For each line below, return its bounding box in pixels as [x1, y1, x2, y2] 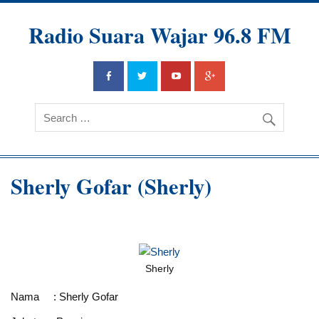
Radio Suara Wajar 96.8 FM [28, 19, 291, 51]
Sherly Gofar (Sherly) [11, 170, 212, 202]
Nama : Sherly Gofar [11, 290, 119, 303]
